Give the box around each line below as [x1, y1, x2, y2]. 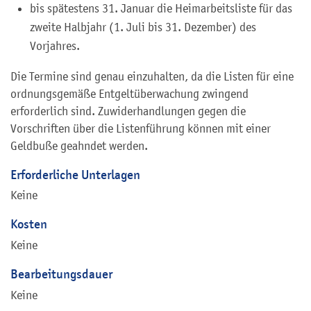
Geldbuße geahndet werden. [10, 138, 148, 153]
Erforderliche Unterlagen [10, 166, 140, 183]
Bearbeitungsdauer [10, 266, 112, 283]
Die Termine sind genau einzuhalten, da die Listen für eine [10, 69, 294, 83]
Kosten [10, 216, 47, 233]
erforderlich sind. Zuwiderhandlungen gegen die [10, 103, 246, 118]
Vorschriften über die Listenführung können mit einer [10, 121, 271, 135]
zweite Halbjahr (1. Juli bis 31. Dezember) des [30, 19, 256, 34]
